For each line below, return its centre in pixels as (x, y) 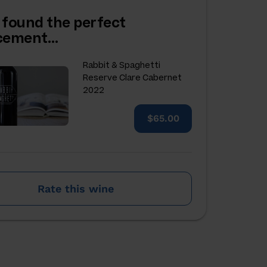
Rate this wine (76, 188)
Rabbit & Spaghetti (122, 65)
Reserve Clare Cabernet (133, 77)
